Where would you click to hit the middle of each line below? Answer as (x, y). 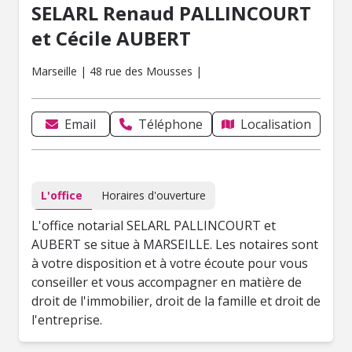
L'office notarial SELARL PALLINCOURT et (154, 225)
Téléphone (170, 124)
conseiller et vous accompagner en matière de (167, 282)
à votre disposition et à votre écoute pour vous (170, 263)
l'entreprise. (67, 320)
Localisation (276, 124)
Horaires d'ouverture (154, 195)
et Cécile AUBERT (111, 38)
